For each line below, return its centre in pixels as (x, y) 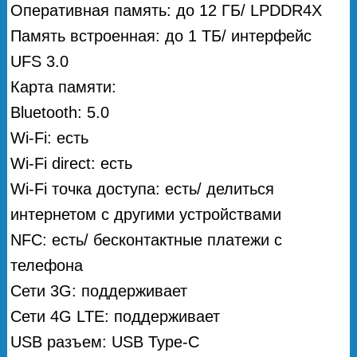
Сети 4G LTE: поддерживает (116, 316)
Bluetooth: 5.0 (60, 112)
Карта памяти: (64, 86)
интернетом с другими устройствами (146, 214)
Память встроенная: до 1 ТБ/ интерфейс (161, 35)
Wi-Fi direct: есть (72, 163)
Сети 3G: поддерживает (99, 290)
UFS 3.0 (40, 61)
